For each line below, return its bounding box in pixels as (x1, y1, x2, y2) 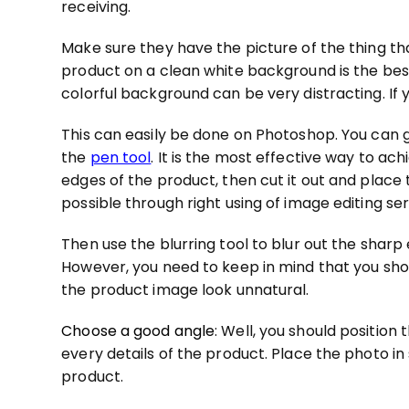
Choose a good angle (61, 320, 215, 341)
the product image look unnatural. (61, 278, 309, 300)
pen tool (89, 146, 152, 168)
